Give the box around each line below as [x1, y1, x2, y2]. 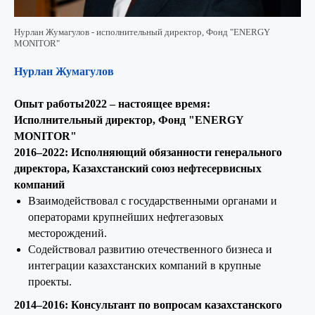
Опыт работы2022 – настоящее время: [14, 97, 210, 110]
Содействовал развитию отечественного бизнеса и [28, 243, 272, 255]
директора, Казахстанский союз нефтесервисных [14, 162, 262, 174]
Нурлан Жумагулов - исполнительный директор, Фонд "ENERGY [14, 26, 270, 37]
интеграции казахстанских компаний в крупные [28, 259, 261, 271]
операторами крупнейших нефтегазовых [28, 210, 224, 223]
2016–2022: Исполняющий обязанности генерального [14, 146, 282, 158]
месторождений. [28, 226, 107, 239]
